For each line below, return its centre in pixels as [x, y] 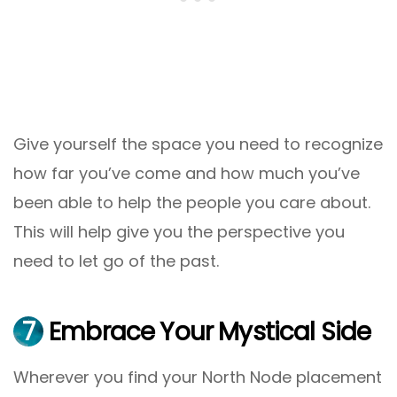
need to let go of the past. [116, 261]
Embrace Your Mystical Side [207, 332]
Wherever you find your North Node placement [198, 377]
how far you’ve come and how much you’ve [187, 173]
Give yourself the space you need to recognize [198, 144]
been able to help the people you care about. [192, 202]
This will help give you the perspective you [179, 231]
